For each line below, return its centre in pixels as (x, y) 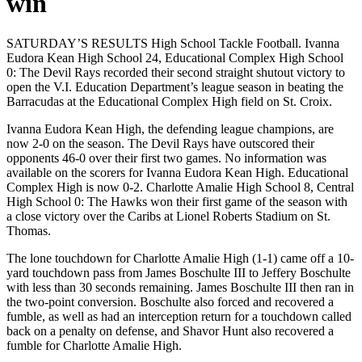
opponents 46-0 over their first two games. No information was (166, 158)
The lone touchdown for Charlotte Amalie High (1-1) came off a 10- (180, 258)
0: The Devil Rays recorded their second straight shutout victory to (176, 72)
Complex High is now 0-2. (76, 187)
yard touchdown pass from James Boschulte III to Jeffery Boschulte (179, 272)
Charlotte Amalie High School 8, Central (250, 187)
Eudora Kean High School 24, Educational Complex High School (175, 57)
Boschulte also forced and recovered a (237, 301)
